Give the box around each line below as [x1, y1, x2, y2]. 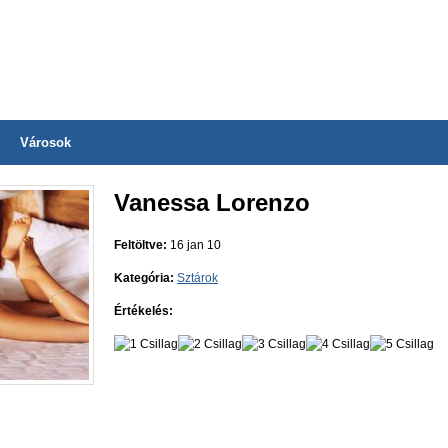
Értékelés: [114, 304, 173, 318]
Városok [20, 135, 71, 150]
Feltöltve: [114, 238, 167, 252]
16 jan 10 [167, 238, 221, 252]
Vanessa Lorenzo [114, 189, 310, 216]
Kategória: [114, 271, 174, 285]
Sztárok [177, 271, 218, 285]
